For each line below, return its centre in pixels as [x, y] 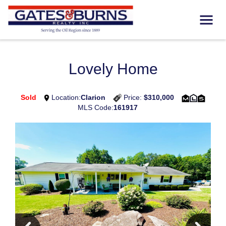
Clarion [93, 97]
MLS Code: [95, 107]
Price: [133, 97]
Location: [65, 97]
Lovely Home [113, 69]
